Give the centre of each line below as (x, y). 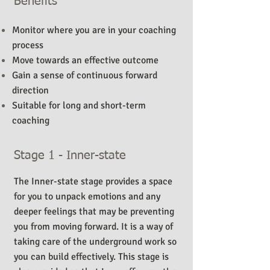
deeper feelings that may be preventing (94, 212)
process (28, 45)
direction (30, 90)
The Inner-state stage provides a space (93, 181)
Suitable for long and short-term (79, 105)
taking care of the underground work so (95, 242)
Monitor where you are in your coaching (94, 30)
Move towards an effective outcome (85, 60)
